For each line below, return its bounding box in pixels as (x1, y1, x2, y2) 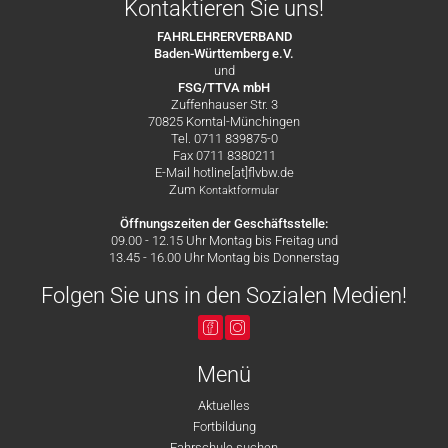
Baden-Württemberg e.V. (154, 46, 294, 61)
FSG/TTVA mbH (178, 80, 270, 95)
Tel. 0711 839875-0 (170, 131, 278, 146)
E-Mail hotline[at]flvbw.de (154, 165, 294, 180)
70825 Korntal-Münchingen (148, 114, 300, 129)
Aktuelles (198, 398, 250, 413)
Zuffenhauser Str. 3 (170, 97, 278, 112)
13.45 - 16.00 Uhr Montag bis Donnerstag (109, 250, 339, 265)
